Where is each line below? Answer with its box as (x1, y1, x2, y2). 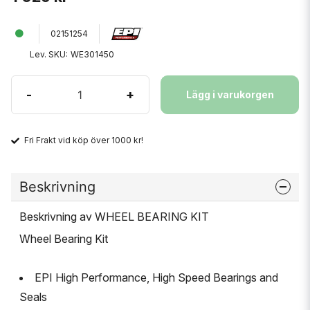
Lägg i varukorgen (185, 89, 274, 100)
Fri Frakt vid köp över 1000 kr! (24, 135, 143, 145)
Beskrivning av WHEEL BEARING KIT (19, 209, 209, 224)
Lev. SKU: (30, 49, 68, 60)
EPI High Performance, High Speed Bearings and (35, 270, 278, 284)
